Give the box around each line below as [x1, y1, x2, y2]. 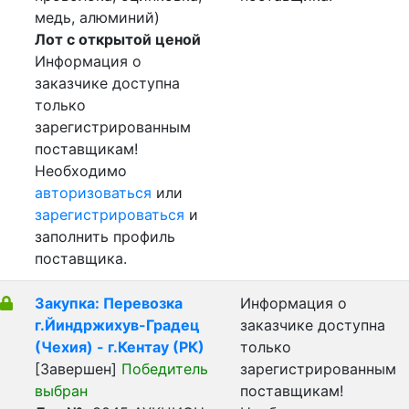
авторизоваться [35, 184, 152, 202]
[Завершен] [35, 360, 121, 378]
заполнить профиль [35, 227, 175, 246]
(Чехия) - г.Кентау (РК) [35, 338, 204, 356]
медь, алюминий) [35, 8, 160, 26]
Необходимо [35, 162, 127, 180]
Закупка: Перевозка [35, 294, 183, 312]
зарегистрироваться [35, 205, 184, 224]
